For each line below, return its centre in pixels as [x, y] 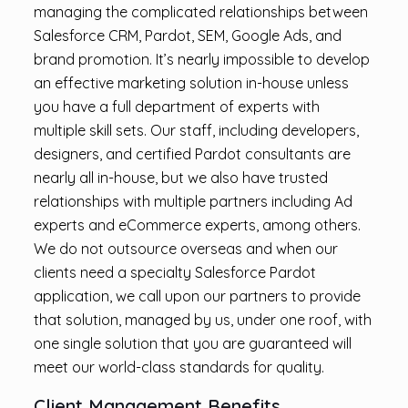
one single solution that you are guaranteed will [192, 343]
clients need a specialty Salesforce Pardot [174, 272]
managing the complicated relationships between [200, 12]
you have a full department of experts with [176, 107]
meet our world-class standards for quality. [178, 367]
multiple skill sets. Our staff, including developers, [196, 130]
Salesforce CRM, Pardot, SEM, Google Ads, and [187, 36]
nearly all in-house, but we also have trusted [180, 178]
